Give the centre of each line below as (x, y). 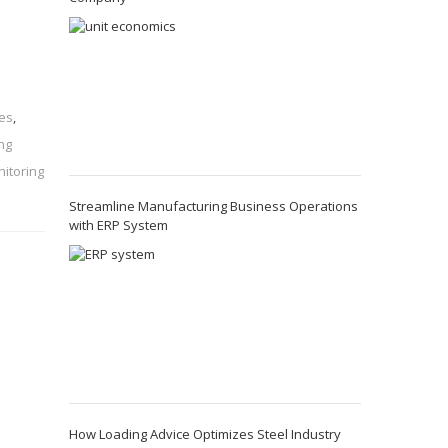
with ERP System (118, 225)
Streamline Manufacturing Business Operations (213, 206)
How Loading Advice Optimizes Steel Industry (204, 434)
